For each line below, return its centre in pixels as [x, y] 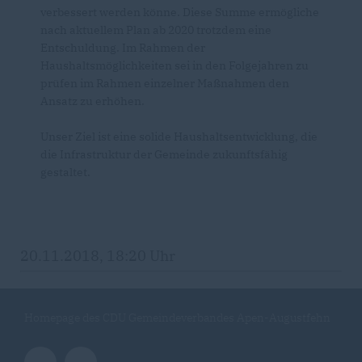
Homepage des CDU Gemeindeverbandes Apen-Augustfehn [177, 317]
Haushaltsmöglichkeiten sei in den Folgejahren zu [175, 65]
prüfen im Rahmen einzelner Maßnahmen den [165, 83]
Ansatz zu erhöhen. [93, 101]
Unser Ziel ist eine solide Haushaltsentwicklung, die [179, 136]
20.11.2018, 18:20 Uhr [98, 255]
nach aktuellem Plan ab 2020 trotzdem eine [156, 29]
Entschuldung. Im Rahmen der [123, 47]
